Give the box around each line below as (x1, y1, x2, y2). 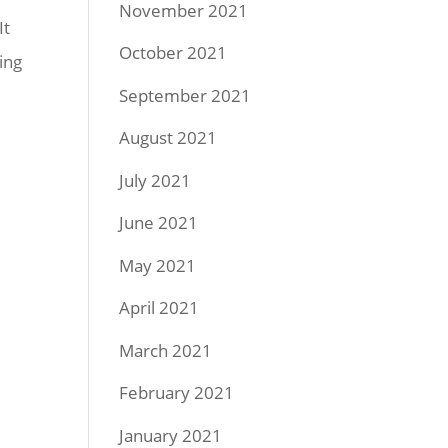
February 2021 (119, 381, 235, 404)
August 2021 (119, 126, 218, 149)
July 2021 (119, 168, 192, 192)
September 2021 (119, 83, 252, 107)
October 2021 (119, 41, 228, 64)
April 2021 (119, 296, 200, 319)
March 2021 (119, 338, 213, 362)
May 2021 (119, 253, 197, 277)
